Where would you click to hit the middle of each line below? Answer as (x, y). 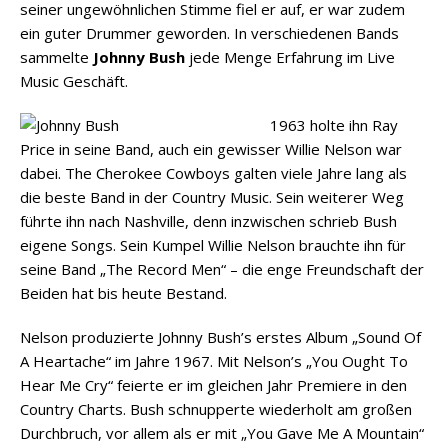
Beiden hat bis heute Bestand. (123, 292)
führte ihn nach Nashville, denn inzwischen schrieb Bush (208, 220)
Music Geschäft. (74, 80)
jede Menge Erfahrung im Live (290, 56)
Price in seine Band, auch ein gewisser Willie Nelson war (211, 148)
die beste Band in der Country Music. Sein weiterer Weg (212, 196)
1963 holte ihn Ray (334, 124)
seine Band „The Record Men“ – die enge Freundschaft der (222, 268)
